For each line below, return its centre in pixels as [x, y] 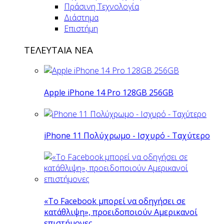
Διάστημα [81, 17]
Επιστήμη [81, 28]
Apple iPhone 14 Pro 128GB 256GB [109, 92]
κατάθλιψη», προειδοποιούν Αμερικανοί [121, 212]
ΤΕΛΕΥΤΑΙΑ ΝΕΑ [58, 49]
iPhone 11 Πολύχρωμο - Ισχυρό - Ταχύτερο [127, 136]
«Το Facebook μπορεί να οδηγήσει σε [115, 201]
